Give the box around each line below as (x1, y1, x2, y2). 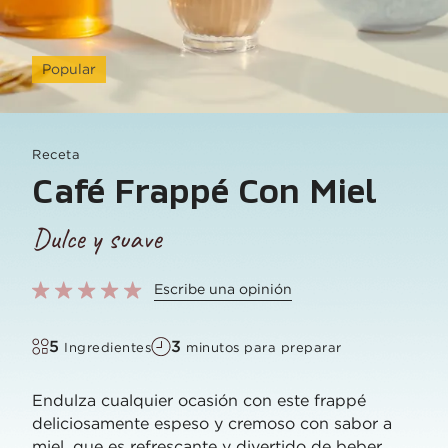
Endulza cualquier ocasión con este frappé (32, 390, 366, 410)
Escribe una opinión (154, 280, 292, 298)
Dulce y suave (32, 220, 161, 257)
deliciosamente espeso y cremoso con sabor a (32, 413, 392, 433)
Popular (42, 60, 96, 78)
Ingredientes (64, 339, 151, 356)
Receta (32, 146, 80, 163)
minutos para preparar (186, 339, 342, 356)
